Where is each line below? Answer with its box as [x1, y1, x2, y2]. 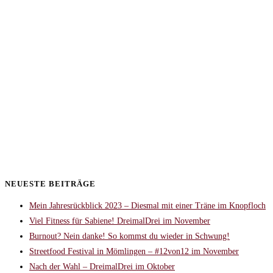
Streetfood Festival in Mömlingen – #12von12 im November [29, 247, 239, 257]
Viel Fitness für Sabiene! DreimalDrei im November [29, 216, 210, 226]
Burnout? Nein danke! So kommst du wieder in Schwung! [29, 232, 230, 241]
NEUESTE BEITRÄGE [5, 179, 96, 188]
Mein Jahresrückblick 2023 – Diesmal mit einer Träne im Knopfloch [29, 201, 266, 211]
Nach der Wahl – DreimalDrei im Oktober [29, 262, 175, 272]
